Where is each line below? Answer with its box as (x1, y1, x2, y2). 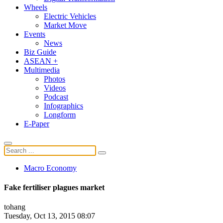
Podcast (44, 92, 68, 101)
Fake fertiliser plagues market (4, 183, 105, 192)
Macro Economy (24, 163, 77, 172)
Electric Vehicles (44, 11, 96, 20)
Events (24, 29, 45, 38)
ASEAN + (24, 56, 58, 65)
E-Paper (24, 119, 49, 128)
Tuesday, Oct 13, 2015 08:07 (4, 212, 95, 221)
